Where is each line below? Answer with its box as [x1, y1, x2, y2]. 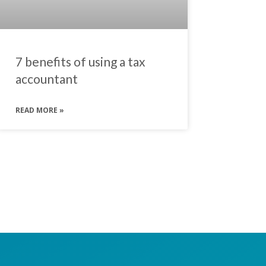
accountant [15, 71, 78, 87]
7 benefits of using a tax [15, 54, 145, 69]
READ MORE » [15, 105, 64, 116]
